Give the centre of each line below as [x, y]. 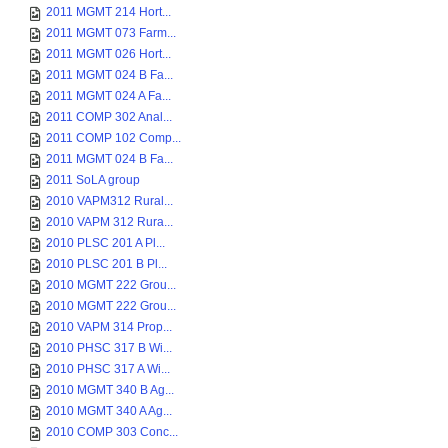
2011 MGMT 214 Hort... [108, 12]
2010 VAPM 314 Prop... [109, 327]
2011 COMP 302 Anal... [109, 117]
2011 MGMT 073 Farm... [111, 33]
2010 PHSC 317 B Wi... [109, 348]
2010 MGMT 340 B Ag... [110, 390]
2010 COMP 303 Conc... [112, 432]
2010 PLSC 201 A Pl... [105, 243]
